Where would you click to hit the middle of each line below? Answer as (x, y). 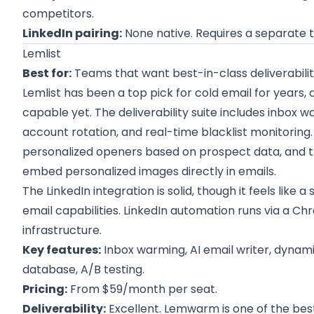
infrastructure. (62, 230)
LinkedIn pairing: (73, 33)
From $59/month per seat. (143, 289)
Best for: (47, 73)
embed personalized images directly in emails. (150, 171)
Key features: (62, 250)
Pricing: (45, 289)
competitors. (59, 14)
